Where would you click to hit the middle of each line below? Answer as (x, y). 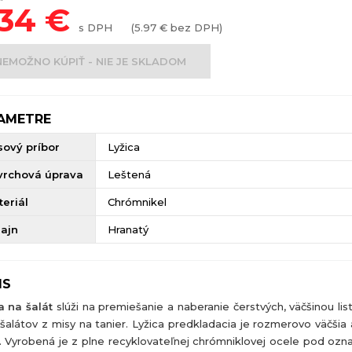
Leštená (129, 175)
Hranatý (128, 230)
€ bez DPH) (189, 28)
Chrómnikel (137, 202)
